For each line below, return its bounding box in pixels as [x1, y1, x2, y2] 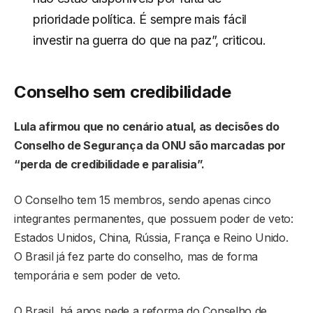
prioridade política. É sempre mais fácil [32, 11, 247, 27]
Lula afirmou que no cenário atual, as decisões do [14, 119, 279, 133]
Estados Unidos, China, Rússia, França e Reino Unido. [14, 230, 289, 245]
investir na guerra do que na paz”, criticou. [32, 32, 266, 48]
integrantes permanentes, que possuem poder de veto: [14, 211, 293, 226]
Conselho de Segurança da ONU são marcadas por [14, 138, 286, 152]
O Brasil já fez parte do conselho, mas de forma [14, 249, 258, 263]
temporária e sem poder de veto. [14, 268, 181, 282]
